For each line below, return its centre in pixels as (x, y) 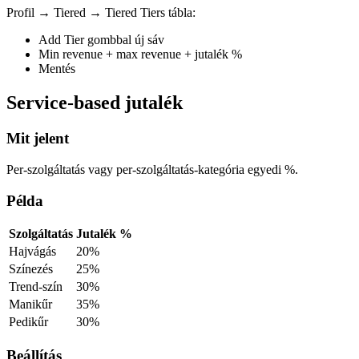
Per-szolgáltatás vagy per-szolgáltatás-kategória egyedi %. (152, 169)
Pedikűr (28, 322)
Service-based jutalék (95, 103)
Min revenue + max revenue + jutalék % (140, 54)
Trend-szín (36, 287)
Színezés (31, 269)
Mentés (57, 69)
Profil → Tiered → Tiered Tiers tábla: (101, 13)
